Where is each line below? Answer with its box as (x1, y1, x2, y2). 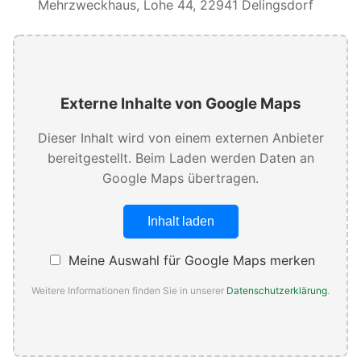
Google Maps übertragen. (102, 170, 259, 187)
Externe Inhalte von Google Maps (60, 94, 301, 114)
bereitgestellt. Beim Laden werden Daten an (47, 150, 314, 167)
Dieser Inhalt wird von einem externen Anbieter (37, 130, 324, 147)
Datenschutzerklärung (226, 284, 327, 297)
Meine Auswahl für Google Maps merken (64, 252, 315, 269)
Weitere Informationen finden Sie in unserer (31, 284, 226, 297)
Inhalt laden (147, 214, 214, 229)
